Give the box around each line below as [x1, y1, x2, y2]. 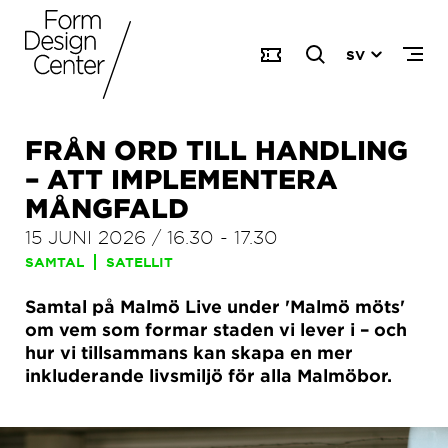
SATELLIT [106, 254, 173, 270]
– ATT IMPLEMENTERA [25, 163, 338, 194]
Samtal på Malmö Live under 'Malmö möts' [25, 296, 405, 317]
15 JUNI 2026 [25, 225, 146, 248]
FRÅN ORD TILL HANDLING [25, 134, 408, 165]
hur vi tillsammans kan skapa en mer [25, 342, 353, 363]
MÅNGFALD [25, 192, 189, 223]
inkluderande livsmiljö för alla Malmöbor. [25, 365, 392, 386]
